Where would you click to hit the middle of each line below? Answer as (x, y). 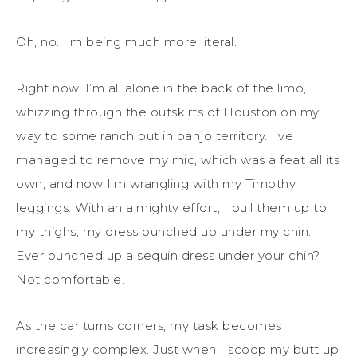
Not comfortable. (70, 279)
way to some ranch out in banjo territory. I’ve (155, 135)
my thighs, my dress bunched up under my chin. (164, 231)
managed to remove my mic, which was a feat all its (178, 159)
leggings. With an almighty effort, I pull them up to (171, 207)
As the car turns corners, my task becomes (149, 325)
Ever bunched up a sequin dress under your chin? (168, 255)
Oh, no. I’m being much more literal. (126, 41)
